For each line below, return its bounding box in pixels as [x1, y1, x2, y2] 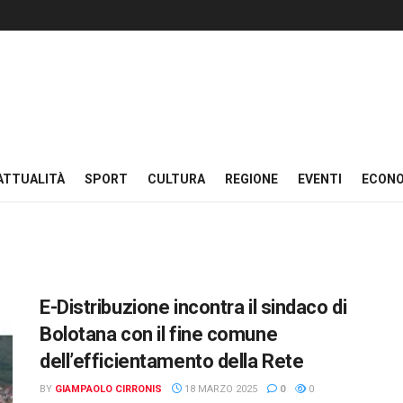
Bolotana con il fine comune [40, 323, 278, 345]
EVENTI [298, 172, 342, 186]
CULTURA [148, 172, 205, 186]
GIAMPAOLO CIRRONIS [55, 383, 162, 395]
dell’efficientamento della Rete [40, 350, 304, 372]
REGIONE [225, 172, 278, 186]
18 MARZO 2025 [182, 383, 257, 395]
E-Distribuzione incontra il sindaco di [40, 296, 347, 318]
